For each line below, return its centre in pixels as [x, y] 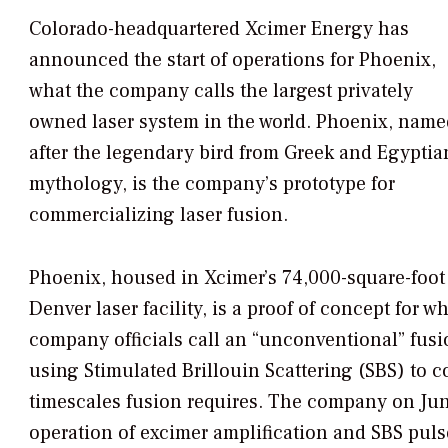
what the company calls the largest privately [221, 91]
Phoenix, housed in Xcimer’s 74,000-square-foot [237, 278]
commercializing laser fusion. [158, 215]
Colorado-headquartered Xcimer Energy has [219, 29]
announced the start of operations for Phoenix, [232, 60]
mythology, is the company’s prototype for [212, 184]
